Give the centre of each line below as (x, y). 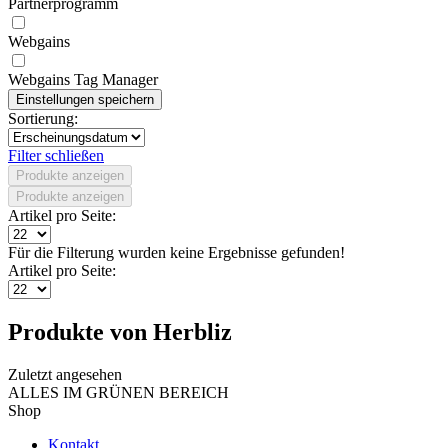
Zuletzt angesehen (65, 374)
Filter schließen (56, 155)
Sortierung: (43, 118)
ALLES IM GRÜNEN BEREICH (118, 392)
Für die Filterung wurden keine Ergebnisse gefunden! (176, 252)
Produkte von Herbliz (120, 331)
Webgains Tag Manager (83, 79)
